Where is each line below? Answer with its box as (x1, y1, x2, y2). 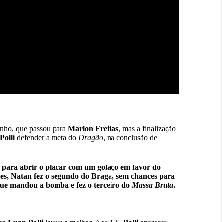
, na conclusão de (103, 133, 157, 142)
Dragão (78, 133, 103, 142)
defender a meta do (15, 133, 78, 142)
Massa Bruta (132, 181, 173, 190)
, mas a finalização (118, 124, 176, 133)
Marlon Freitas (68, 124, 118, 133)
